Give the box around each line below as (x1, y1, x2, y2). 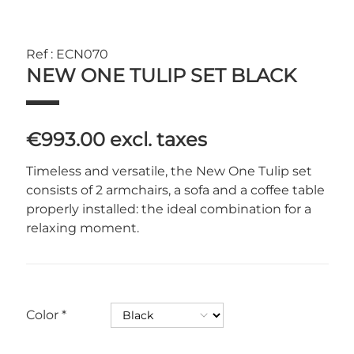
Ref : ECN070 (25, 47, 108, 62)
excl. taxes (109, 128, 207, 151)
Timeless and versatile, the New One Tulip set (25, 164, 312, 179)
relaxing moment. (25, 220, 139, 235)
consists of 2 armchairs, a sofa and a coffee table (25, 183, 325, 198)
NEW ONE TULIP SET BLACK (25, 64, 296, 87)
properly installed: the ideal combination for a (25, 201, 311, 217)
